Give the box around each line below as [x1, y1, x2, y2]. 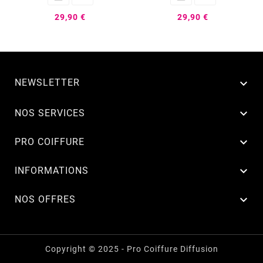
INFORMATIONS [15, 164, 89, 176]
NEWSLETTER [15, 76, 80, 88]
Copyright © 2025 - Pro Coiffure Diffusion [45, 244, 218, 254]
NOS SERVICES [15, 107, 85, 119]
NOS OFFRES [15, 193, 76, 205]
